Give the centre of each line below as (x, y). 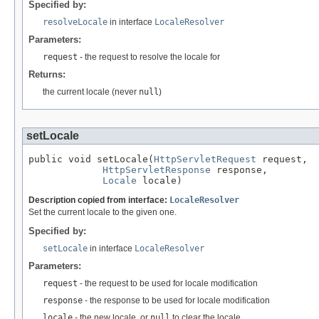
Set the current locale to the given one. (103, 212)
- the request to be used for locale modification (168, 284)
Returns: (47, 75)
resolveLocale (75, 22)
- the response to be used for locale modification (176, 301)
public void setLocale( (91, 159)
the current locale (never (91, 92)
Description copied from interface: (99, 200)
